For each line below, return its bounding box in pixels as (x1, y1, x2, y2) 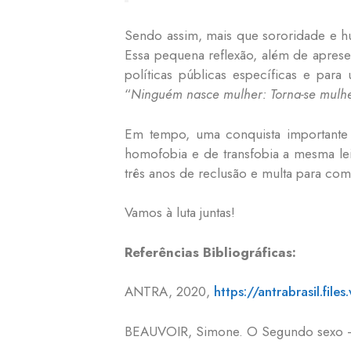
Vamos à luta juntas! (125, 203, 235, 223)
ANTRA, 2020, (125, 282, 214, 302)
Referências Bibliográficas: (125, 242, 296, 262)
